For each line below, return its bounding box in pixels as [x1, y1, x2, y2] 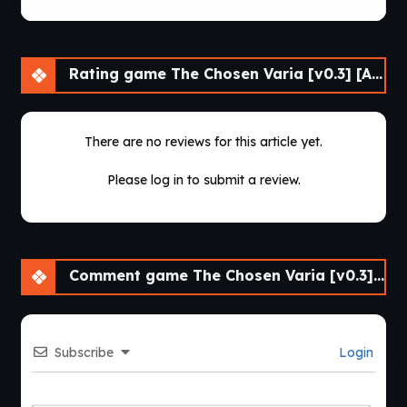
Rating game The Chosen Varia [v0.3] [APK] [65, 64, 372, 83]
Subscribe [55, 343, 114, 361]
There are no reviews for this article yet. [84, 133, 323, 150]
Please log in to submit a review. [106, 171, 301, 188]
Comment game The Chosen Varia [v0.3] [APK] [65, 265, 373, 284]
